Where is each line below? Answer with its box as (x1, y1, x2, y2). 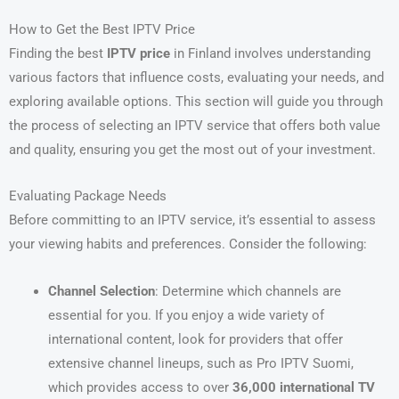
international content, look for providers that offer (47, 330, 343, 347)
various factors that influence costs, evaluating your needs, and (9, 69, 384, 85)
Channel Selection (47, 282, 155, 299)
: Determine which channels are (154, 282, 341, 299)
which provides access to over (47, 379, 232, 395)
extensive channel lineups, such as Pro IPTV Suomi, (47, 354, 354, 371)
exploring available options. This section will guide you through (9, 93, 383, 110)
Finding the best (9, 45, 107, 61)
